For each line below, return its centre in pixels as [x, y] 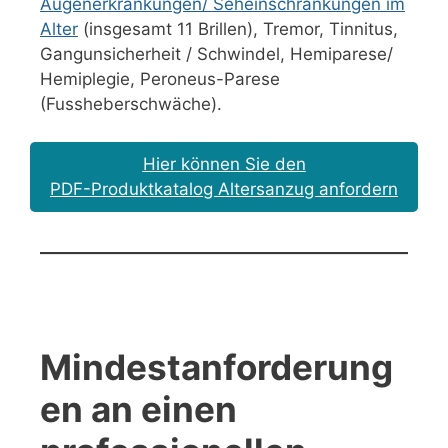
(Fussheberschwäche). [131, 103]
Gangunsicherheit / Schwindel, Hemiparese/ [216, 53]
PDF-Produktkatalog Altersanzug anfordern [224, 189]
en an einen [138, 409]
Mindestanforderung [216, 367]
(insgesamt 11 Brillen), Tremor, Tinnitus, [238, 28]
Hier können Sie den [224, 164]
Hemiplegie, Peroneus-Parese [160, 78]
